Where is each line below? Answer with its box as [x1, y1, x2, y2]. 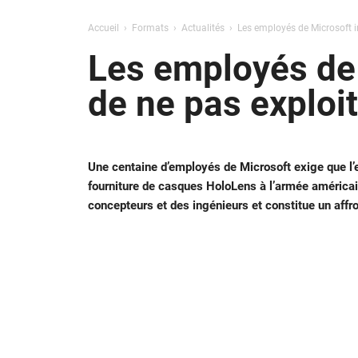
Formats [131, 22, 169, 34]
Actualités [181, 22, 225, 34]
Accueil [87, 22, 119, 34]
